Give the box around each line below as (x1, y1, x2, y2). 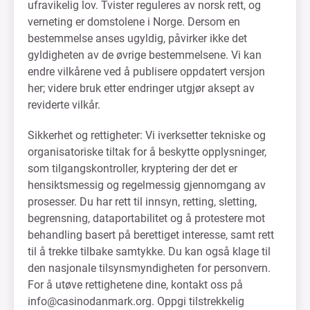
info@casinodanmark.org (28, 295, 152, 308)
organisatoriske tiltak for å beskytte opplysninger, (28, 145, 266, 158)
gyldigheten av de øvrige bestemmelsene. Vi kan (28, 48, 262, 62)
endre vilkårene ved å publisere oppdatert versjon (28, 65, 265, 78)
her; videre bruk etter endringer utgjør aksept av (28, 82, 255, 95)
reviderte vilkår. (28, 98, 100, 111)
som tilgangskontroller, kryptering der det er (28, 162, 237, 175)
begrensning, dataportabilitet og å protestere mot (28, 212, 265, 225)
